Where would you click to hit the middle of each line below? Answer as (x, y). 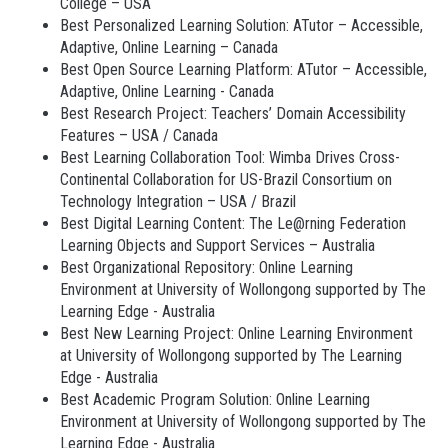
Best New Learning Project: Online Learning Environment (236, 333)
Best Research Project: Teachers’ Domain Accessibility (233, 113)
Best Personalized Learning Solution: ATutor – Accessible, (241, 25)
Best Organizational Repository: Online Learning (206, 267)
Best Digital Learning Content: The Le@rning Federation (233, 223)
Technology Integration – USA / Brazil (178, 201)
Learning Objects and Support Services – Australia (217, 245)
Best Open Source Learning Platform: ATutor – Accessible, (243, 69)
